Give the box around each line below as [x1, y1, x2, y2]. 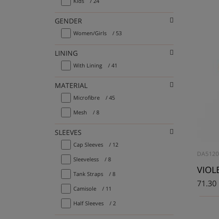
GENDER [55, 16, 88, 26]
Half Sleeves [73, 199, 104, 207]
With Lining [73, 61, 102, 69]
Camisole [73, 184, 96, 192]
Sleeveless [73, 155, 99, 163]
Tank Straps [73, 170, 103, 177]
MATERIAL [55, 81, 93, 90]
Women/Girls [73, 29, 107, 37]
